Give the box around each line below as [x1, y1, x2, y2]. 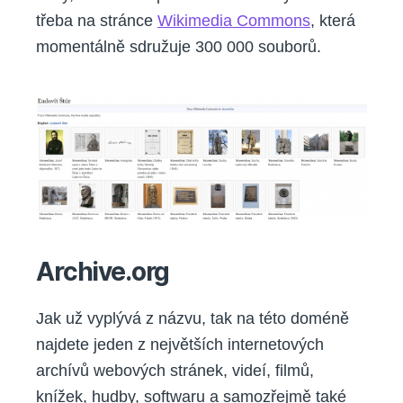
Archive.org [36, 256, 170, 288]
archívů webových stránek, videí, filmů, [36, 362, 314, 381]
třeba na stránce [36, 12, 157, 31]
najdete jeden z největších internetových [36, 336, 324, 354]
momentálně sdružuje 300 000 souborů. [36, 38, 321, 57]
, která [310, 12, 355, 31]
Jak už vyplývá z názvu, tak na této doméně [36, 309, 349, 328]
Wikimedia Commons [157, 12, 310, 31]
